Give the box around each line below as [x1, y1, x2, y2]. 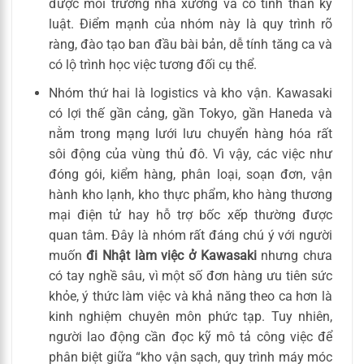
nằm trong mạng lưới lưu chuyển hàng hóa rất [48, 125, 332, 141]
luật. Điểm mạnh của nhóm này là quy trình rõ [48, 16, 332, 32]
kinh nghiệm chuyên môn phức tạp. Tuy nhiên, [48, 308, 332, 324]
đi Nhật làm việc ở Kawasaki [86, 247, 257, 263]
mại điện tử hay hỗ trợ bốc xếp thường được [48, 206, 332, 223]
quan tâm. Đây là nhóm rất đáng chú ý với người [48, 227, 332, 243]
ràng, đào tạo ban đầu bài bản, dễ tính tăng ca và [48, 37, 332, 53]
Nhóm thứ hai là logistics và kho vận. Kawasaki [48, 84, 332, 101]
